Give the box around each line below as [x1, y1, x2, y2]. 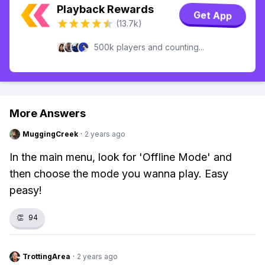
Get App [193, 9, 232, 22]
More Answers [9, 107, 86, 119]
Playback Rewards [57, 3, 154, 15]
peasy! [9, 184, 42, 196]
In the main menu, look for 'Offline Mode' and [9, 151, 232, 163]
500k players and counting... [94, 42, 204, 52]
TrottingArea [22, 252, 70, 261]
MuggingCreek [22, 130, 78, 138]
